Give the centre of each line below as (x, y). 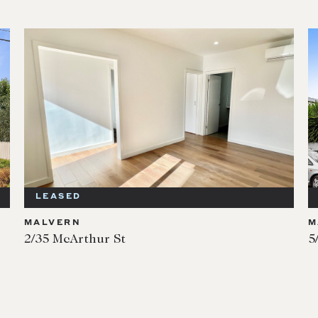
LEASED (58, 197)
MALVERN (52, 224)
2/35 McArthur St (75, 240)
